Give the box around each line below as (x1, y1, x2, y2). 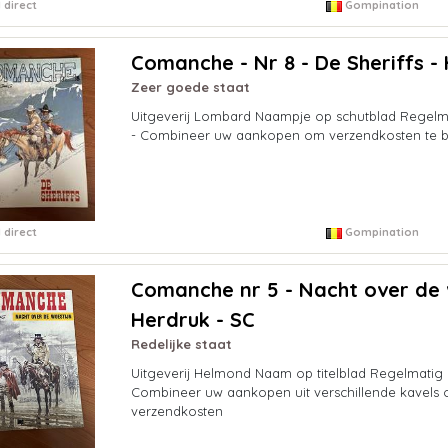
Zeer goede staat (130, 79, 250, 96)
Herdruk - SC (130, 307, 255, 333)
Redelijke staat (130, 336, 232, 353)
